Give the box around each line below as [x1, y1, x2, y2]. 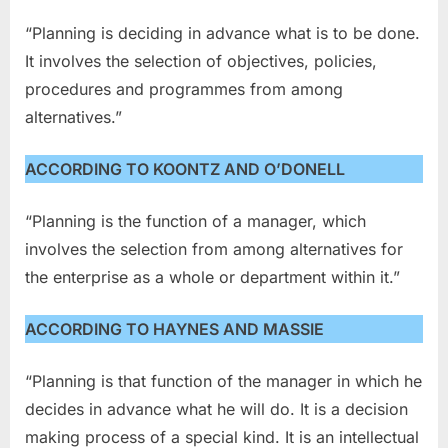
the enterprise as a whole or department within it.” [25, 266, 400, 287]
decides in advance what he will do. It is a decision [25, 398, 408, 419]
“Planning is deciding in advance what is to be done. [25, 22, 420, 43]
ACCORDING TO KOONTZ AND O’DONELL [25, 158, 345, 179]
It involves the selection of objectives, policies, [25, 50, 377, 71]
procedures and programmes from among [25, 78, 343, 99]
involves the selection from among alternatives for [25, 238, 403, 259]
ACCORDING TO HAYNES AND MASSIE [25, 318, 324, 339]
